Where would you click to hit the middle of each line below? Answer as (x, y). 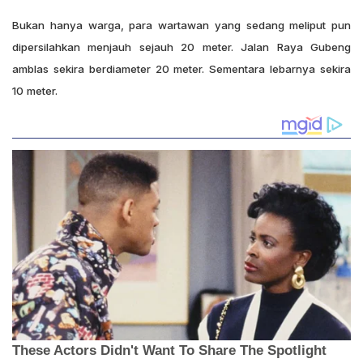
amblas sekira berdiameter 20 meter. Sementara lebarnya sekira (181, 68)
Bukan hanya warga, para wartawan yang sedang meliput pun (181, 25)
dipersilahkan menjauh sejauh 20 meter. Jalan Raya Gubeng (181, 47)
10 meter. (35, 90)
